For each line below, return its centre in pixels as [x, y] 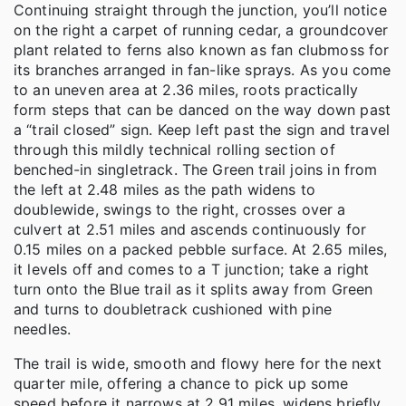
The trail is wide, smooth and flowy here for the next [198, 363]
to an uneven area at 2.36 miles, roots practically [186, 89]
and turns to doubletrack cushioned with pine [173, 309]
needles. [43, 329]
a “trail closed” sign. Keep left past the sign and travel [202, 129]
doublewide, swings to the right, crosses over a [180, 209]
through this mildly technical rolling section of [174, 149]
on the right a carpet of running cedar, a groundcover [201, 29]
